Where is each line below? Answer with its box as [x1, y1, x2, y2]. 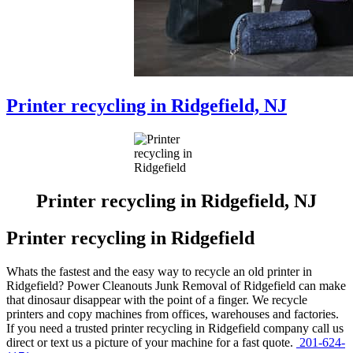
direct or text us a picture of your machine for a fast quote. [6, 335, 296, 349]
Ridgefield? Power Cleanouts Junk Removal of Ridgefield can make [6, 278, 346, 292]
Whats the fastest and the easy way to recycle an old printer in [6, 264, 312, 278]
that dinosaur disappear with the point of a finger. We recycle [6, 292, 307, 307]
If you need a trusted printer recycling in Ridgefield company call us [6, 321, 344, 335]
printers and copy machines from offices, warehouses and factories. [6, 307, 339, 321]
